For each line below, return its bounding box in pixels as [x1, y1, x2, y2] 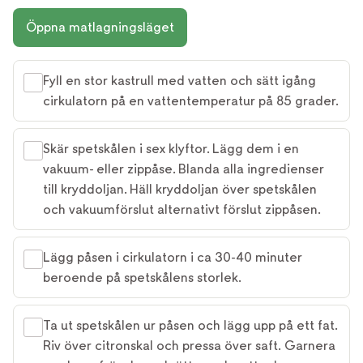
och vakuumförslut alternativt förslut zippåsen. [43, 201, 321, 217]
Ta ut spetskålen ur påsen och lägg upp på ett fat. [43, 317, 338, 333]
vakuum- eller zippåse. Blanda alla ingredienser [43, 160, 324, 177]
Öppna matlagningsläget [26, 19, 174, 35]
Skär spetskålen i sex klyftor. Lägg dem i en [43, 140, 299, 156]
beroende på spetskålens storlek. [43, 269, 241, 285]
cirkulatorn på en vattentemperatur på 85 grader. [43, 92, 339, 109]
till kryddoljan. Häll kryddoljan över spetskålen [43, 181, 317, 197]
